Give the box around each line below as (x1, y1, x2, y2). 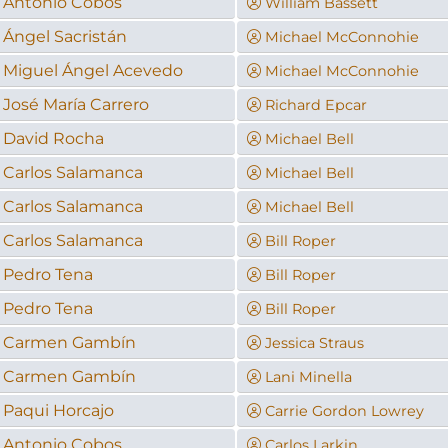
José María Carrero (2, 94, 149, 114)
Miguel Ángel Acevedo (2, 60, 183, 80)
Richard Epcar (264, 95, 367, 114)
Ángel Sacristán (2, 26, 127, 46)
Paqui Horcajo (2, 400, 114, 420)
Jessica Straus (264, 333, 364, 352)
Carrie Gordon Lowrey (264, 401, 424, 420)
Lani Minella (264, 367, 352, 386)
